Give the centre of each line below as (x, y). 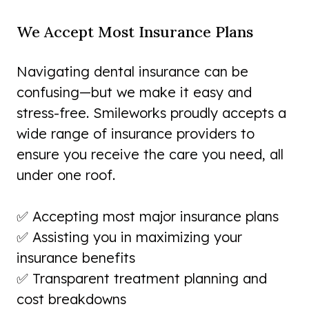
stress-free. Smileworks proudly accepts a (151, 113)
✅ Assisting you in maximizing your (129, 237)
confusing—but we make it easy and (134, 92)
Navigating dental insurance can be (132, 72)
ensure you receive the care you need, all (150, 154)
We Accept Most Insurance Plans (135, 32)
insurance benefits (76, 258)
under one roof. (66, 175)
